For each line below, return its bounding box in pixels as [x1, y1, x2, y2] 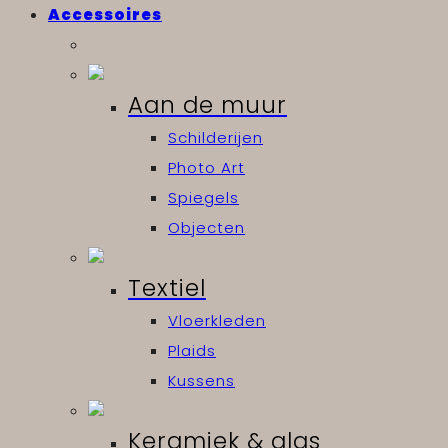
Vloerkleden [168, 310, 266, 332]
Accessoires [48, 4, 162, 26]
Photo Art [168, 157, 245, 179]
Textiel [128, 272, 206, 305]
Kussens [168, 370, 235, 392]
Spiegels [168, 187, 239, 209]
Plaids [168, 340, 216, 362]
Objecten [168, 217, 245, 239]
